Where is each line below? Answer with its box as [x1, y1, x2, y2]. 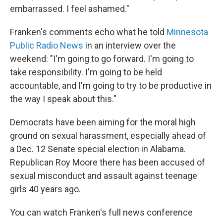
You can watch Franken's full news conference [10, 207, 193, 218]
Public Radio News [10, 40, 83, 51]
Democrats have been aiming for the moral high [10, 117, 196, 127]
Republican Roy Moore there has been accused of [10, 157, 205, 167]
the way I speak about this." [10, 94, 116, 104]
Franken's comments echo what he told [10, 27, 166, 37]
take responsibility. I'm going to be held [10, 67, 162, 77]
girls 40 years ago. [10, 184, 81, 194]
